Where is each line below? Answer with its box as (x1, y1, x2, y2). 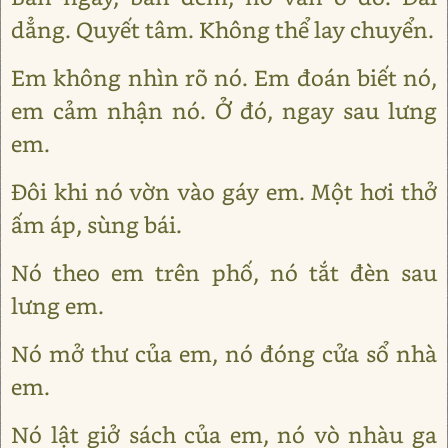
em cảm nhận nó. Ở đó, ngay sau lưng (11, 95, 437, 125)
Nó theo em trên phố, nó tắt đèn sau (11, 257, 437, 287)
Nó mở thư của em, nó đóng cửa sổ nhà (11, 338, 437, 368)
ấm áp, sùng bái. (11, 209, 182, 239)
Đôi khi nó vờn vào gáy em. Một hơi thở (11, 176, 437, 206)
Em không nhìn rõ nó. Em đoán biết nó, (11, 62, 437, 92)
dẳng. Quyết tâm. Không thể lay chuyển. (11, 14, 434, 44)
